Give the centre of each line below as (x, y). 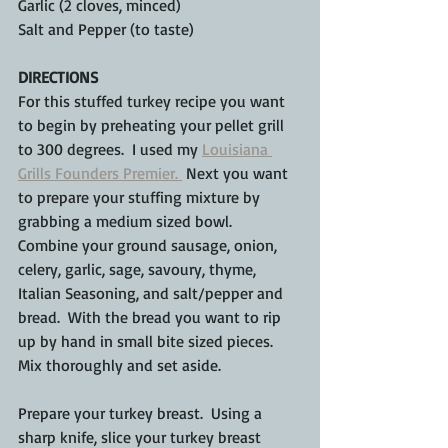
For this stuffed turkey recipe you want (153, 101)
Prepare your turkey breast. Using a (142, 413)
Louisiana (237, 149)
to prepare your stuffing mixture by (141, 197)
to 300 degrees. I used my (110, 149)
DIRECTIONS (58, 77)
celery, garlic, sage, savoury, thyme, (139, 269)
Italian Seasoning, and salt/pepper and (152, 293)
